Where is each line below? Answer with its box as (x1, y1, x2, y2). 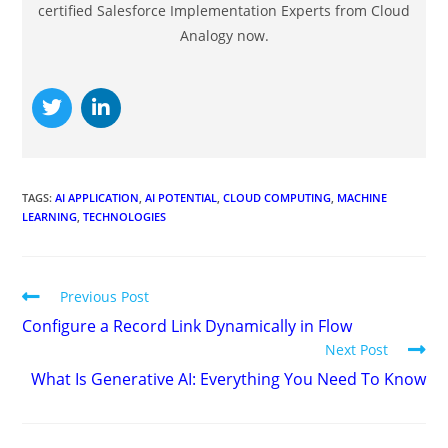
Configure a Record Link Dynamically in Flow (22, 314, 353, 337)
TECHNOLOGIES (83, 208, 167, 224)
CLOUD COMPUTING (223, 189, 332, 205)
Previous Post (60, 286, 150, 306)
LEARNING (22, 208, 78, 224)
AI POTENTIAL (145, 189, 218, 205)
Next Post (324, 339, 388, 359)
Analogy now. (179, 25, 269, 45)
